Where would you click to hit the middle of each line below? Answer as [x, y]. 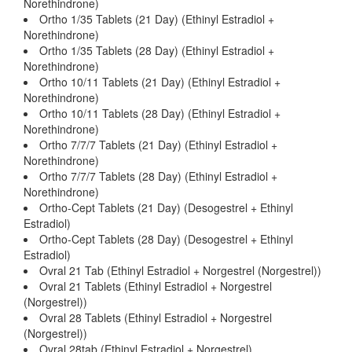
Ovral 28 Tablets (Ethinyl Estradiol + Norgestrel [156, 317]
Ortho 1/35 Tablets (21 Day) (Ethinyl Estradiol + [157, 19]
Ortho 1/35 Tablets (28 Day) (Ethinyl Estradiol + [157, 50]
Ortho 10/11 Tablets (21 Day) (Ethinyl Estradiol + [160, 82]
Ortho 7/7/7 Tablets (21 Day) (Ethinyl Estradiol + [158, 145]
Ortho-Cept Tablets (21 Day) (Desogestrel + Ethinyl [166, 207]
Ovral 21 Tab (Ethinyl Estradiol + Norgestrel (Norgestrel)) [180, 270]
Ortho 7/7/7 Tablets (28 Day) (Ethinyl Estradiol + [158, 176]
